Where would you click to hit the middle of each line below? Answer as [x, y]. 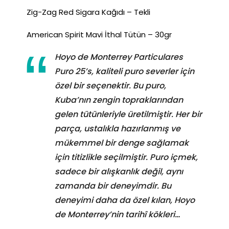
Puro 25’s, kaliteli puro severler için [124, 71]
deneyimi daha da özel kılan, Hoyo [125, 200]
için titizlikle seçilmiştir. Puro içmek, [126, 157]
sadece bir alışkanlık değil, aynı [119, 171]
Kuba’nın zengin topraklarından [119, 100]
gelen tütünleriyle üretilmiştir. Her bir [128, 114]
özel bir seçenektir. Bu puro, [110, 85]
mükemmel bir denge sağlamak [122, 143]
